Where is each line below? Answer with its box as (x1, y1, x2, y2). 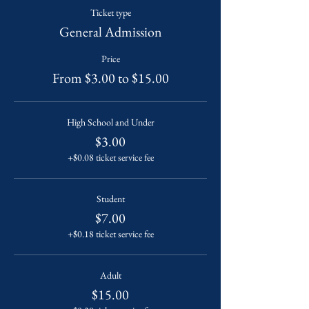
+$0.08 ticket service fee (67, 151, 154, 163)
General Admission (59, 23, 162, 41)
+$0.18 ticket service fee (67, 228, 154, 240)
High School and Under (66, 116, 154, 128)
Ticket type (90, 6, 131, 19)
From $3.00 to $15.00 (52, 69, 169, 87)
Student (96, 192, 125, 205)
